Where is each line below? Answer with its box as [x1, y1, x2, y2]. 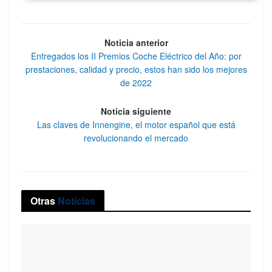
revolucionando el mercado [84, 131, 188, 144]
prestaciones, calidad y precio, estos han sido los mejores [25, 63, 247, 76]
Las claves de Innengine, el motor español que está [36, 118, 236, 131]
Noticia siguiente [101, 104, 171, 117]
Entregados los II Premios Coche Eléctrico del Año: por [30, 50, 242, 63]
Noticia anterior [104, 36, 168, 49]
